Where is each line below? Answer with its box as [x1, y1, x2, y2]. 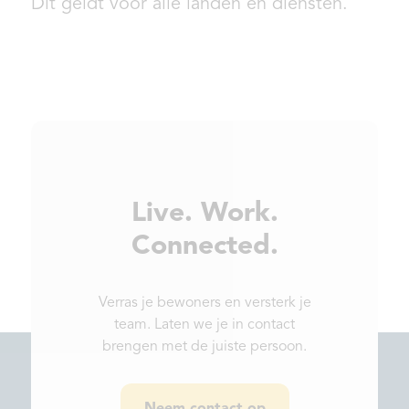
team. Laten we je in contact [114, 318, 295, 333]
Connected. [131, 233, 278, 261]
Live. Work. [131, 200, 278, 228]
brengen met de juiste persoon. [102, 340, 307, 355]
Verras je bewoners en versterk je [98, 296, 311, 311]
